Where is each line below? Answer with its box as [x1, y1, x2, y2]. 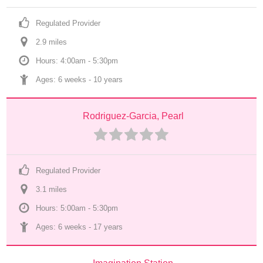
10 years [93, 75, 123, 84]
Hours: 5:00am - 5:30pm [36, 204, 119, 213]
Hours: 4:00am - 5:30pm [36, 56, 119, 65]
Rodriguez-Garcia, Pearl [82, 111, 184, 121]
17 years [93, 222, 123, 231]
